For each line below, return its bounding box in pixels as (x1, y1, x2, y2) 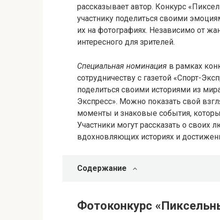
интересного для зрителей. (77, 37, 175, 47)
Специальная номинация (77, 61, 167, 71)
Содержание (77, 164, 127, 173)
